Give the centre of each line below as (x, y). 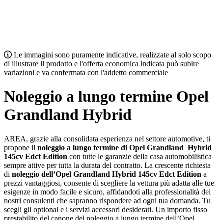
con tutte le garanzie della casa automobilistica (139, 156)
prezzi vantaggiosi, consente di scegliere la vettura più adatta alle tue (109, 183)
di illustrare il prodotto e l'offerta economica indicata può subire (101, 64)
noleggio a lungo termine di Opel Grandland (111, 147)
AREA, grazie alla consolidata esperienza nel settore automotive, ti (107, 138)
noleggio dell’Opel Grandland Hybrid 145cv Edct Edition (107, 174)
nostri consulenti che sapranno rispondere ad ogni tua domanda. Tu (107, 200)
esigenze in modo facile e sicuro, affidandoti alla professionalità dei (107, 192)
